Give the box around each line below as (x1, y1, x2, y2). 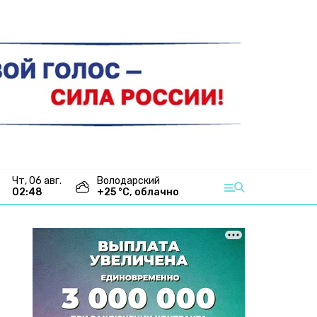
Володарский (97, 175, 160, 187)
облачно (134, 186, 179, 198)
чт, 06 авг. (18, 175, 62, 187)
